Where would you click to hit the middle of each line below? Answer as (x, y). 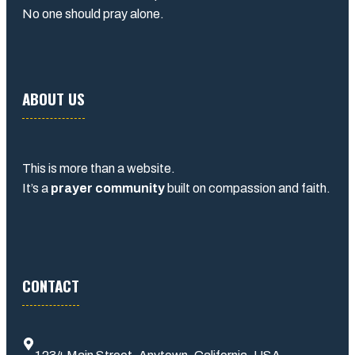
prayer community (108, 188)
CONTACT (51, 285)
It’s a (36, 188)
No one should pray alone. (93, 13)
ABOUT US (53, 98)
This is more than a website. (99, 168)
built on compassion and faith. (248, 188)
